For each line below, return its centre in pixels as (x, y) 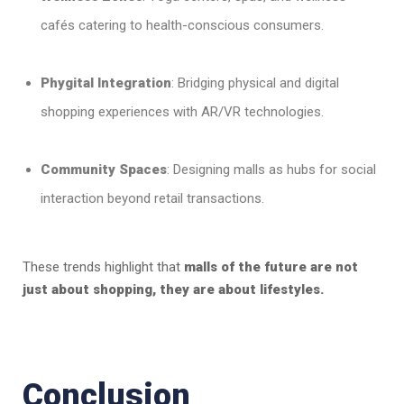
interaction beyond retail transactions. (152, 199)
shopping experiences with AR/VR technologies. (182, 112)
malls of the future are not (271, 267)
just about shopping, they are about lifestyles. (173, 290)
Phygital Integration (106, 83)
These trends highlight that (103, 267)
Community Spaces (104, 170)
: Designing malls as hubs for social (271, 170)
